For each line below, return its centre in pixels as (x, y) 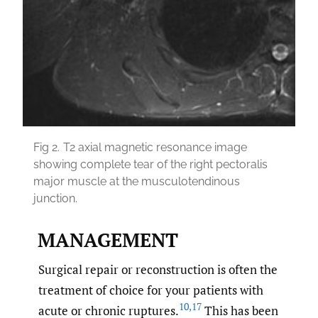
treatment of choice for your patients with (151, 290)
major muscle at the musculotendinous (137, 181)
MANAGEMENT (108, 240)
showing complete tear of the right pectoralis (150, 164)
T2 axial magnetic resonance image (155, 147)
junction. (55, 198)
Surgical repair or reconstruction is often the (158, 270)
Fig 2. (46, 147)
